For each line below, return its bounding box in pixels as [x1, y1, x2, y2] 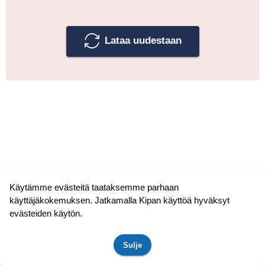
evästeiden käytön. [9, 208, 82, 218]
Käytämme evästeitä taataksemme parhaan [9, 182, 179, 192]
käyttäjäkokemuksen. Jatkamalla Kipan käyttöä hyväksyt [9, 195, 230, 205]
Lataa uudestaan [105, 35, 182, 47]
